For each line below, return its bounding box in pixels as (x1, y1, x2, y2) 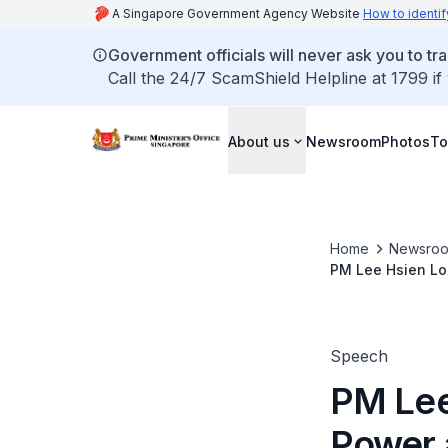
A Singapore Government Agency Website (112, 6, 363, 21)
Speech (329, 346, 388, 366)
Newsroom (306, 132, 381, 150)
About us (228, 132, 290, 150)
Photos (381, 132, 430, 150)
